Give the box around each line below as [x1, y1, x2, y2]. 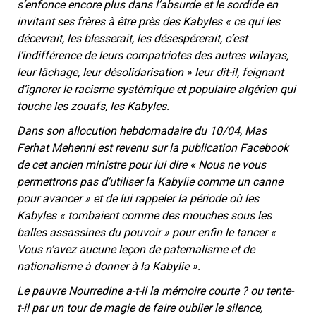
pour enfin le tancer [172, 225, 270, 239]
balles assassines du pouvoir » [17, 225, 172, 239]
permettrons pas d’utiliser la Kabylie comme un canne [17, 174, 283, 188]
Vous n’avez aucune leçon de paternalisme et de [17, 242, 255, 256]
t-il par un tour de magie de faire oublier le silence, [17, 300, 262, 315]
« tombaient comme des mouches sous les [59, 208, 272, 222]
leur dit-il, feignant [195, 65, 284, 79]
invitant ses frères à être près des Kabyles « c [17, 14, 239, 28]
